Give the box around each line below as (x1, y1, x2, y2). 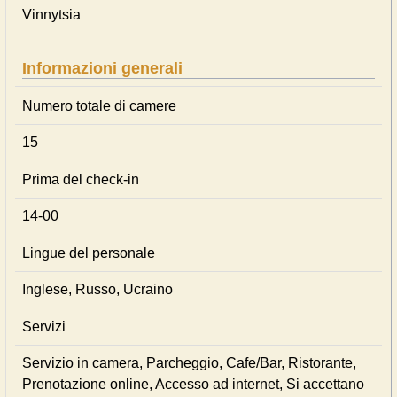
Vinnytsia (22, 7, 81, 22)
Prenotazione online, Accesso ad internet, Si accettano (22, 377, 364, 392)
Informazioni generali (22, 59, 183, 77)
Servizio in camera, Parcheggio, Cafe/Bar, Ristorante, (22, 355, 356, 370)
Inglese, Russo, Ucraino (22, 282, 173, 297)
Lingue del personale (22, 245, 155, 261)
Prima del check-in (22, 172, 139, 187)
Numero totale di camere (22, 98, 176, 113)
